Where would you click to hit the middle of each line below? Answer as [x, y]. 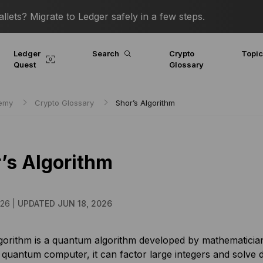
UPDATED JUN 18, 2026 [65, 203]
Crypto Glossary [64, 103]
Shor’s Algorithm [145, 103]
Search [105, 53]
